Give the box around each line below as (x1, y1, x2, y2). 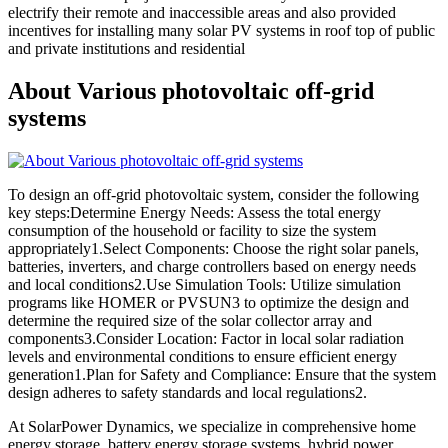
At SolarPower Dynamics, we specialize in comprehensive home (8, 417, 416, 435)
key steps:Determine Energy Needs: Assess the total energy (8, 203, 381, 221)
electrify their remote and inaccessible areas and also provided (8, 3, 396, 21)
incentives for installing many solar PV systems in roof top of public (8, 21, 435, 39)
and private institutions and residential (8, 39, 245, 57)
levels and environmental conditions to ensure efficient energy (8, 347, 397, 365)
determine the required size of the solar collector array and (8, 311, 372, 329)
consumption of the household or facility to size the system (8, 221, 376, 239)
